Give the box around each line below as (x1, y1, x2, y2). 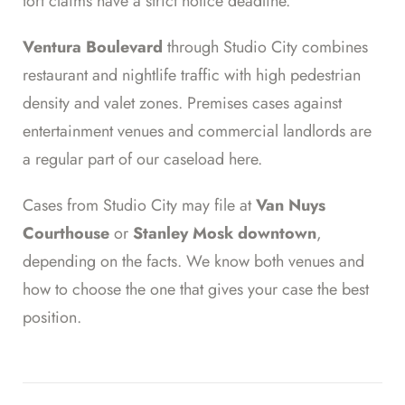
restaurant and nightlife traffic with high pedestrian (23, 63, 361, 88)
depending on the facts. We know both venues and (23, 250, 364, 274)
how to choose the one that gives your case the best (23, 278, 369, 302)
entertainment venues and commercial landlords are (23, 119, 372, 144)
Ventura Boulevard (23, 35, 163, 60)
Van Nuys (256, 193, 325, 218)
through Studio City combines (163, 35, 368, 60)
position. (23, 306, 81, 330)
